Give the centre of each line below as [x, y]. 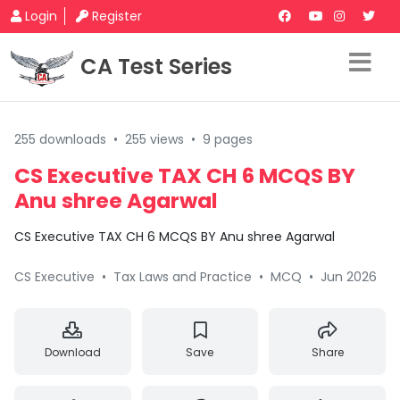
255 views [154, 139]
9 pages [228, 139]
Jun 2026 [349, 277]
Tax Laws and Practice [183, 277]
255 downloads [60, 139]
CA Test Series [156, 67]
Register [117, 16]
